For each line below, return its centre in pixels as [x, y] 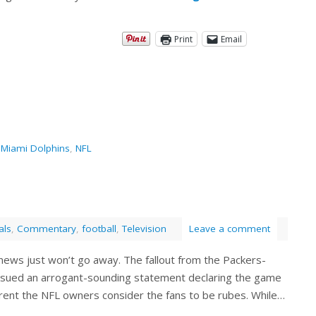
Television [144, 229]
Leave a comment [230, 229]
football [99, 229]
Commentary [47, 229]
